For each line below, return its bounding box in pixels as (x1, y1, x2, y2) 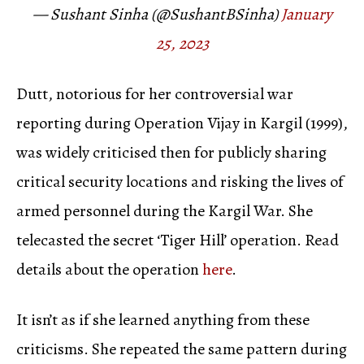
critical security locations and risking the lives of (16, 170, 344, 193)
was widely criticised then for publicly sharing (16, 141, 327, 163)
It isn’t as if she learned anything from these (16, 308, 310, 331)
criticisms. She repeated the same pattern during (16, 337, 347, 360)
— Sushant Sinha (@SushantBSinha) (32, 2, 281, 25)
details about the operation (16, 258, 202, 280)
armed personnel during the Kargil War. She (16, 199, 313, 222)
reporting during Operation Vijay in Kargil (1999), (16, 111, 348, 134)
